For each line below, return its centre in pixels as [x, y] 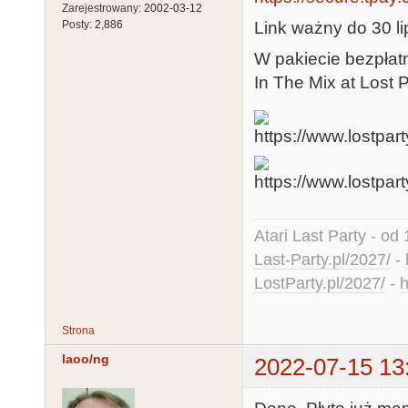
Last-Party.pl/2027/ [322, 260]
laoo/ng [86, 358]
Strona [78, 331]
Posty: [78, 25]
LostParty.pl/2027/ [320, 284]
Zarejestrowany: [103, 9]
